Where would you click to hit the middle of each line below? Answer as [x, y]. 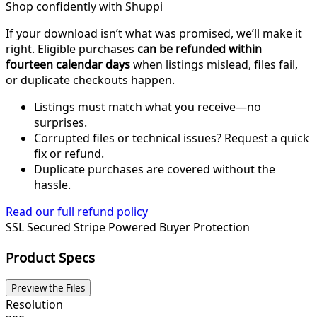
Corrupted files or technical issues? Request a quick [172, 138]
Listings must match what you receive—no [148, 107]
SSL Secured [40, 227]
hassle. [52, 185]
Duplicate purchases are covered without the [155, 169]
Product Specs [50, 257]
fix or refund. [69, 154]
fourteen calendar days [68, 65]
